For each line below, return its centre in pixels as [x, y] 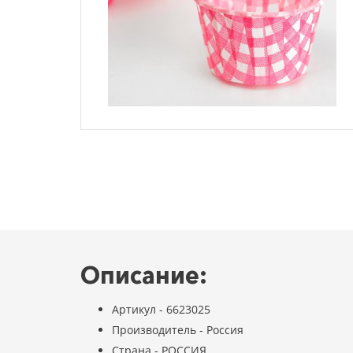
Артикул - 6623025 [161, 309]
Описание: [144, 275]
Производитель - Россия [178, 330]
